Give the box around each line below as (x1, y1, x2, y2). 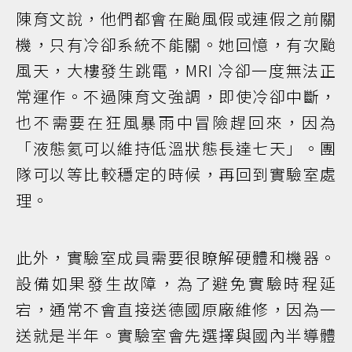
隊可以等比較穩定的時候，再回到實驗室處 (16, 162, 336, 185)
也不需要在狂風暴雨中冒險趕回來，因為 (16, 110, 336, 134)
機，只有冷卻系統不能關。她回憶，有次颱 (16, 32, 336, 56)
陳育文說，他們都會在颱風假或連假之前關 (16, 6, 336, 30)
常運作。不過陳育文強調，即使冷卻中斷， (16, 84, 336, 108)
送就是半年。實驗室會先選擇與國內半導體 (16, 323, 336, 346)
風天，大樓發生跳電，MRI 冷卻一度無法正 (16, 58, 336, 82)
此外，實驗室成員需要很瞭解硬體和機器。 (16, 245, 336, 269)
